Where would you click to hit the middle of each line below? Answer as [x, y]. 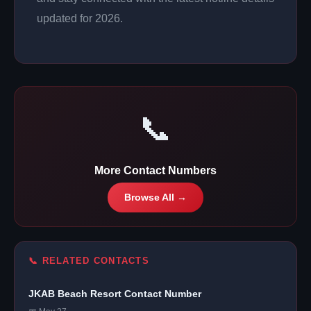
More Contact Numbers [155, 170]
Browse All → [155, 197]
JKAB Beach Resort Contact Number [115, 293]
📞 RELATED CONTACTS [89, 260]
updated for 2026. [80, 18]
